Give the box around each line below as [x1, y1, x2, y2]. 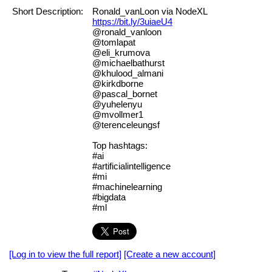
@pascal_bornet [92, 89, 157, 100]
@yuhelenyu [92, 99, 142, 110]
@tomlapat [92, 37, 135, 48]
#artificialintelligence [92, 161, 171, 172]
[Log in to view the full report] [9, 249, 121, 260]
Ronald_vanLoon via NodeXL [92, 6, 207, 17]
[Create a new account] [124, 249, 216, 260]
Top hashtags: [92, 140, 148, 151]
